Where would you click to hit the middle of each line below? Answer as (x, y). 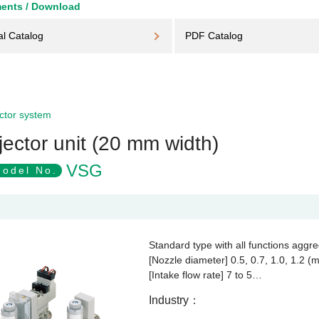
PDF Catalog (214, 36)
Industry (169, 300)
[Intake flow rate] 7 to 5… (205, 275)
